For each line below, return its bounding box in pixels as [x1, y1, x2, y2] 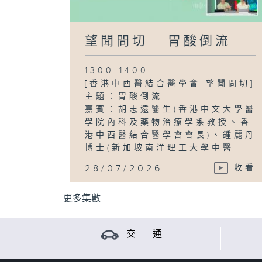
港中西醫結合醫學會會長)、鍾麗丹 [85, 130, 257, 140]
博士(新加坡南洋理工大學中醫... [85, 143, 249, 153]
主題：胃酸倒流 [85, 91, 163, 101]
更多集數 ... [63, 193, 110, 204]
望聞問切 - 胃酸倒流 [85, 33, 232, 49]
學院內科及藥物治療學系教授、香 [85, 117, 252, 127]
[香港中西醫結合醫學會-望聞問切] [85, 78, 256, 88]
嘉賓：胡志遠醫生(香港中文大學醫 [85, 104, 257, 114]
